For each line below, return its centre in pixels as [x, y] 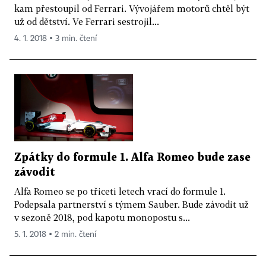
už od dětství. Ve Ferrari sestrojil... [87, 21]
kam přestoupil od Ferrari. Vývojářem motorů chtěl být [132, 8]
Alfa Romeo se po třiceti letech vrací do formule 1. [120, 191]
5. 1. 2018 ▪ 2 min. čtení [55, 234]
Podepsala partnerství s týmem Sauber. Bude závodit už [132, 204]
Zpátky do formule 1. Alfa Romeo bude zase [132, 157]
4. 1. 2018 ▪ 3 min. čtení [56, 38]
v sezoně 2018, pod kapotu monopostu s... [102, 217]
